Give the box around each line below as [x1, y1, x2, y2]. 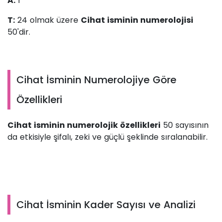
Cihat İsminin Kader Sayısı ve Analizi [16, 198, 196, 212]
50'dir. [7, 26, 33, 38]
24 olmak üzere [15, 14, 81, 26]
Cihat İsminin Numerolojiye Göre [16, 73, 176, 87]
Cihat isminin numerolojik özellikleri [7, 119, 161, 131]
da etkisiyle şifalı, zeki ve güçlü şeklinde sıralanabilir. [7, 131, 210, 143]
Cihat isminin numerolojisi [81, 14, 193, 26]
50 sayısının [161, 119, 209, 131]
